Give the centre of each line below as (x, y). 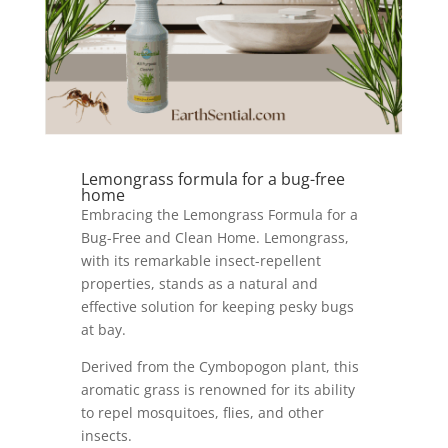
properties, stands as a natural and (199, 284)
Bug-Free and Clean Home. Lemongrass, (214, 238)
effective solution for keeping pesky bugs (217, 307)
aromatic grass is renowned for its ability (217, 390)
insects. (106, 436)
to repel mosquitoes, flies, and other (202, 413)
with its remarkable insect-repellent (200, 261)
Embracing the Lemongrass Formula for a (219, 215)
